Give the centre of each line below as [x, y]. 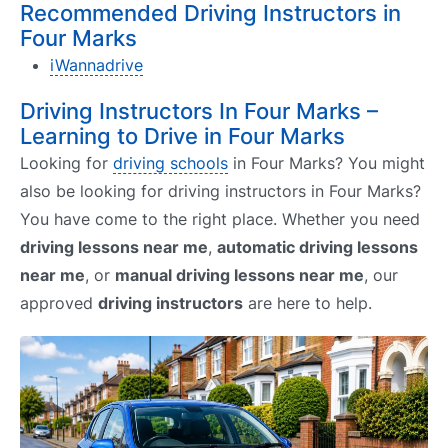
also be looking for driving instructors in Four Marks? [220, 190]
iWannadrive [96, 65]
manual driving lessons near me [239, 274]
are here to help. [307, 302]
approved [59, 302]
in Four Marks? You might [326, 162]
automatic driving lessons [317, 246]
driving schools [170, 162]
